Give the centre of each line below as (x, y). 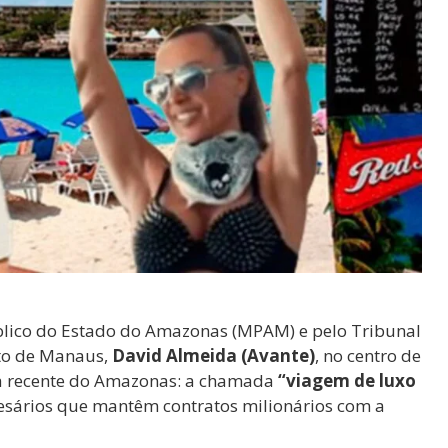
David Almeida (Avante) (213, 355)
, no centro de (368, 355)
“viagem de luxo (347, 380)
